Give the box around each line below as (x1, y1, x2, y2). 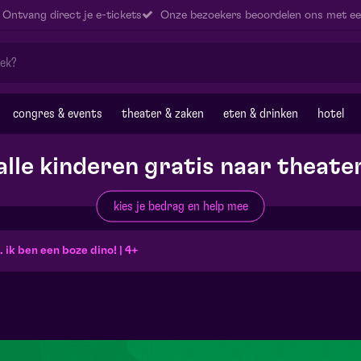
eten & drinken (223, 107, 298, 120)
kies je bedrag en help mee (113, 199, 248, 213)
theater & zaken (122, 107, 204, 120)
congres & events (13, 107, 102, 120)
